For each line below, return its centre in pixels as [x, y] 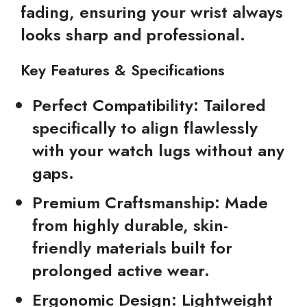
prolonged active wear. [121, 270]
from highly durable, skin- [130, 225]
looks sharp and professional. [133, 35]
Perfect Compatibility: [115, 105]
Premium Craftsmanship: [126, 202]
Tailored [232, 105]
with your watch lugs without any [158, 150]
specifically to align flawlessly [145, 128]
